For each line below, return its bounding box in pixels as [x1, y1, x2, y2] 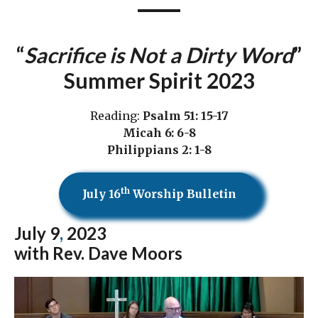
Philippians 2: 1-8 [106, 142, 212, 157]
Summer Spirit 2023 [63, 67, 255, 93]
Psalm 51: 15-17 [142, 108, 229, 123]
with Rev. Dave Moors [14, 242, 182, 263]
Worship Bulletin [129, 186, 236, 201]
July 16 [82, 186, 121, 201]
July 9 [14, 222, 60, 243]
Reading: [89, 108, 143, 123]
